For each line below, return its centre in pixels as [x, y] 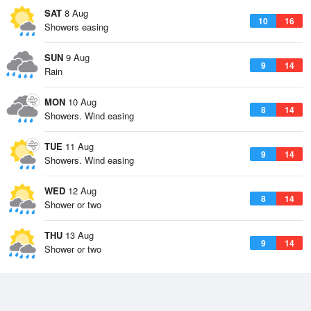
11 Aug [78, 146]
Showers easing [76, 27]
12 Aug [81, 191]
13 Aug [78, 235]
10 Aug [81, 102]
